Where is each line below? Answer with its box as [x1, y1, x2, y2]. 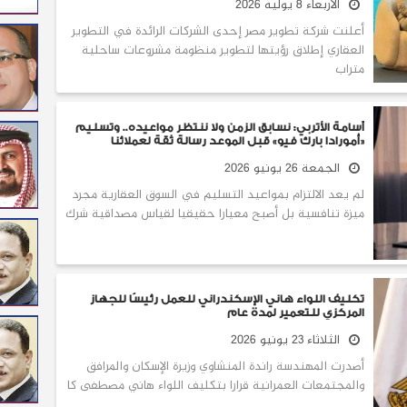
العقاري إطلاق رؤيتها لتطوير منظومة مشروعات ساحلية [82, 39, 364, 61]
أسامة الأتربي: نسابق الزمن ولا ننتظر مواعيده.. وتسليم [75, 120, 364, 134]
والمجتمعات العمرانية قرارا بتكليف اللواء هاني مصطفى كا [67, 374, 364, 396]
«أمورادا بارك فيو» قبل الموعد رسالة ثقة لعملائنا [111, 134, 364, 147]
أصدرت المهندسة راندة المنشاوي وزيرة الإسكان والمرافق [86, 355, 364, 377]
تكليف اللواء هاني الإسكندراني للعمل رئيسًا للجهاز [90, 292, 364, 305]
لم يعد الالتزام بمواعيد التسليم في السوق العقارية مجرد [72, 184, 364, 205]
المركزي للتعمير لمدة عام [227, 305, 364, 319]
